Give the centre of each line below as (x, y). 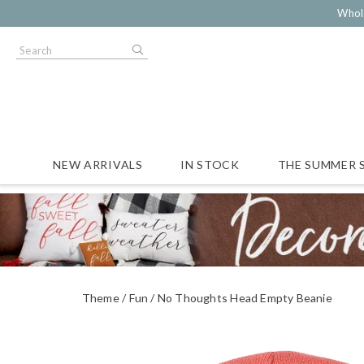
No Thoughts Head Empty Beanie (245, 297)
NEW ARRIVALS (98, 165)
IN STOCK (210, 165)
